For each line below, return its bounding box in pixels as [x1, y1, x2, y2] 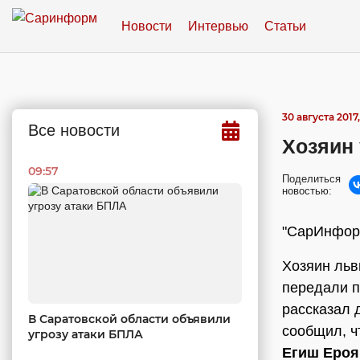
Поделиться [282, 173, 341, 185]
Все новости [28, 121, 120, 139]
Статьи [264, 18, 306, 33]
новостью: [282, 185, 332, 197]
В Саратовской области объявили [28, 311, 231, 326]
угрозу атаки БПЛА [28, 326, 143, 342]
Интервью [188, 18, 248, 33]
